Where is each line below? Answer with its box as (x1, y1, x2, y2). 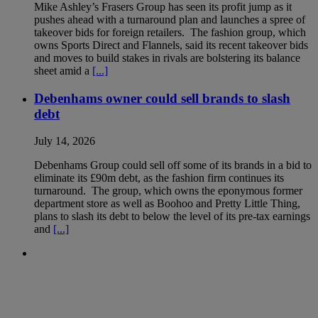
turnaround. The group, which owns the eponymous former (34, 185, 302, 197)
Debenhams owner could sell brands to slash (34, 90, 290, 106)
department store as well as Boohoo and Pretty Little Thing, (34, 197, 300, 210)
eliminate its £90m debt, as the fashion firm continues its (34, 172, 284, 185)
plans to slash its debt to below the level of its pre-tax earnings (34, 210, 310, 223)
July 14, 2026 (34, 135, 95, 148)
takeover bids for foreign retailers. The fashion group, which (34, 26, 306, 38)
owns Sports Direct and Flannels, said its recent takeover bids (34, 38, 308, 51)
